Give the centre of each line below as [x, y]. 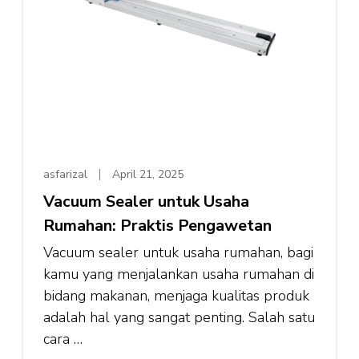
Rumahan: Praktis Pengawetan [157, 226]
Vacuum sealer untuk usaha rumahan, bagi [178, 252]
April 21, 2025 [148, 174]
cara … [63, 339]
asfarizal [65, 174]
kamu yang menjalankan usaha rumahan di [179, 274]
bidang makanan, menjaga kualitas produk [176, 296]
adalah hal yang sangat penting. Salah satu [179, 317]
